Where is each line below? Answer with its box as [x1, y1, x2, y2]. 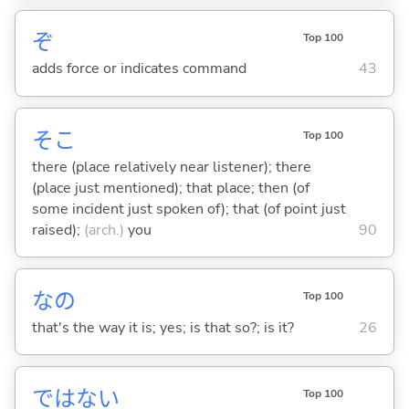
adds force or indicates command [31, 58, 246, 79]
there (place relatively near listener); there [31, 156, 311, 177]
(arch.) [83, 219, 124, 240]
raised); [31, 219, 84, 240]
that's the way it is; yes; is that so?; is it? [31, 317, 294, 338]
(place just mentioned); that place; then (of [31, 177, 309, 198]
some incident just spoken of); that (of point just [31, 198, 346, 219]
